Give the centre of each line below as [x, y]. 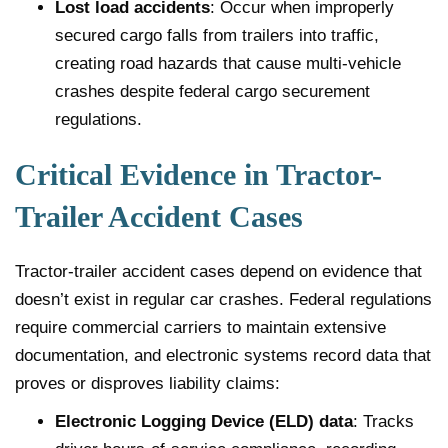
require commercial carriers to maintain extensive [200, 327]
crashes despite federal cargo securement [212, 91]
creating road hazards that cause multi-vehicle [228, 63]
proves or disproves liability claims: [147, 383]
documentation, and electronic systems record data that [223, 355]
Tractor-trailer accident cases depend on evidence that [218, 271]
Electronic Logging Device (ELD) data [204, 421]
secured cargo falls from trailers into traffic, [217, 35]
